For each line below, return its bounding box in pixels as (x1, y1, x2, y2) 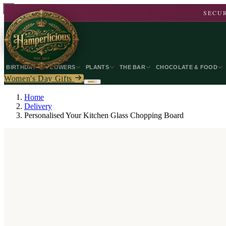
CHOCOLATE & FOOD (156, 64, 218, 70)
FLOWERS (46, 64, 76, 70)
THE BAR (119, 64, 146, 70)
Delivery (24, 102, 52, 110)
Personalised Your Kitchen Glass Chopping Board (24, 111, 184, 120)
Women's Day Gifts (4, 74, 75, 83)
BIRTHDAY (6, 64, 36, 70)
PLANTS (86, 64, 109, 70)
